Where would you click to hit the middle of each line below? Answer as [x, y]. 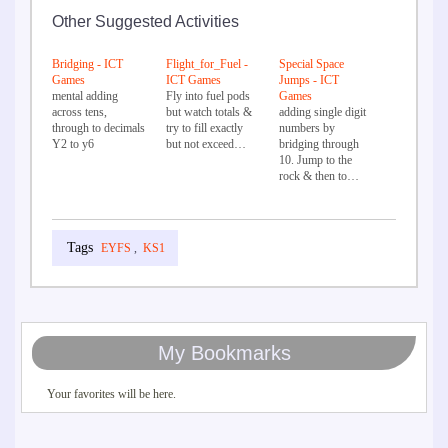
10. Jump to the [316, 160]
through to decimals [98, 128]
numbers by [307, 128]
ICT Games [193, 80]
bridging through [319, 144]
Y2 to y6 [73, 144]
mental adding [85, 96]
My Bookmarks [224, 353]
